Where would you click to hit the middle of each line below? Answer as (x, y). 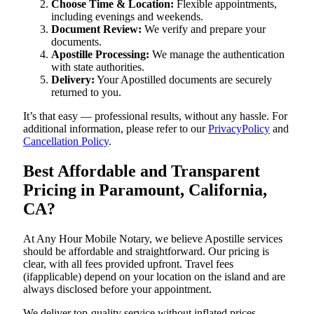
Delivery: (73, 80)
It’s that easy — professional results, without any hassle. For (155, 116)
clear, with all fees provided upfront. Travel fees (128, 264)
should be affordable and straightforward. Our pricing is (146, 251)
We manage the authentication (217, 55)
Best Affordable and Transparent (142, 171)
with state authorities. (98, 67)
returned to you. (86, 93)
